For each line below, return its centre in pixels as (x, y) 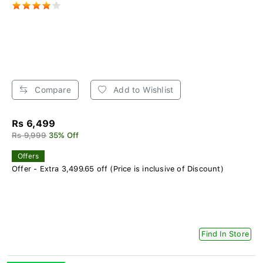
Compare (52, 90)
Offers (28, 156)
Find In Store (225, 234)
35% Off (64, 136)
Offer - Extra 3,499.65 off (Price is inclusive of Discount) (118, 169)
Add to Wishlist (142, 90)
